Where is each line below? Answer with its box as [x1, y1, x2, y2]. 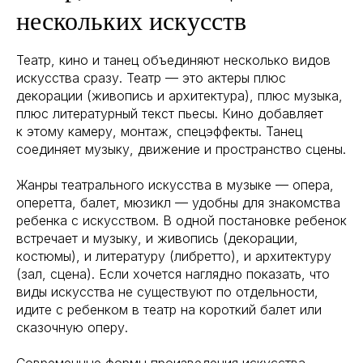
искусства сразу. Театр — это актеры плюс [16, 69, 286, 86]
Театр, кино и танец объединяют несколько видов [16, 51, 331, 68]
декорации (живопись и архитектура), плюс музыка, [16, 87, 343, 104]
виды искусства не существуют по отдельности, [16, 283, 318, 300]
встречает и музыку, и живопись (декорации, [16, 229, 298, 246]
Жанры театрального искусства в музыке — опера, [16, 176, 334, 193]
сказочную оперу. [16, 318, 128, 335]
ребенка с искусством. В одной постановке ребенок [16, 211, 347, 228]
